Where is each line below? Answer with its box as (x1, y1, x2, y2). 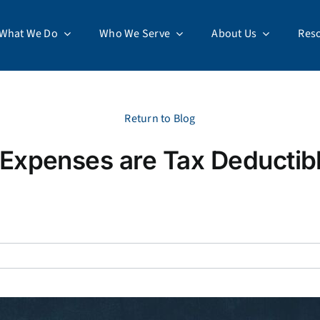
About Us (211, 26, 257, 41)
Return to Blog (124, 111, 196, 126)
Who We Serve (99, 26, 171, 41)
